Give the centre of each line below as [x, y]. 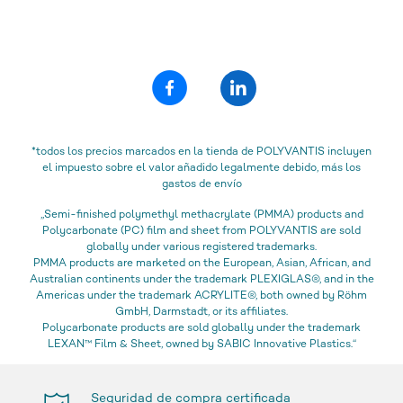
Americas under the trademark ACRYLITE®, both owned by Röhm [201, 296]
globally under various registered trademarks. [201, 247]
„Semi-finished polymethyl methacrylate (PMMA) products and [201, 215]
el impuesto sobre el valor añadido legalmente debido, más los [201, 168]
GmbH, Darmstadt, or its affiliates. [201, 312]
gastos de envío [201, 184]
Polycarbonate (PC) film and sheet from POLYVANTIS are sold [201, 231]
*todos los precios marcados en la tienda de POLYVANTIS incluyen [201, 152]
